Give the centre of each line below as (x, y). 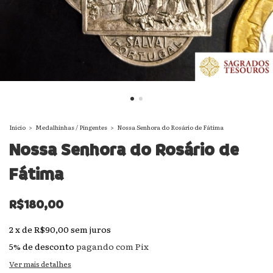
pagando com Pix (112, 246)
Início (17, 127)
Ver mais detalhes (40, 264)
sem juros (91, 229)
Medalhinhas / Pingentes (71, 127)
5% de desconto (42, 246)
